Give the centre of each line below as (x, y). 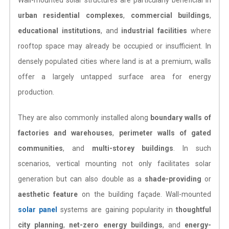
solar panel (38, 209)
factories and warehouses (65, 133)
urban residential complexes (70, 15)
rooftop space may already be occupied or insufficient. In (114, 46)
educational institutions (59, 30)
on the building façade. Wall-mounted (145, 194)
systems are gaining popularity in (117, 209)
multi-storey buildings (133, 148)
